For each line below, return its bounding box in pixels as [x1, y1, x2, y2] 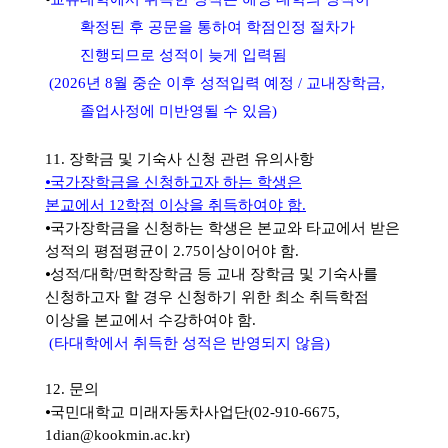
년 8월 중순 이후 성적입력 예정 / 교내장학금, [86, 74, 385, 91]
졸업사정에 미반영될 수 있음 [79, 102, 272, 119]
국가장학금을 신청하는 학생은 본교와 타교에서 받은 [50, 219, 400, 236]
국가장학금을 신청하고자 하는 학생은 [50, 173, 302, 190]
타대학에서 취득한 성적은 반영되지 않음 [54, 334, 325, 351]
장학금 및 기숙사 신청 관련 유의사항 [69, 150, 314, 167]
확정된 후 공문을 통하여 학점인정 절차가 [79, 18, 355, 35]
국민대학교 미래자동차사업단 [50, 403, 249, 420]
